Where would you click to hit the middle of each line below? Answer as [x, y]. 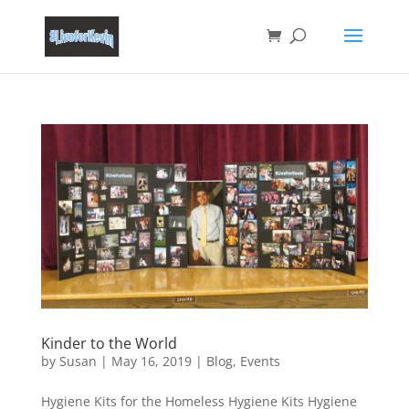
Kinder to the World [109, 343]
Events [260, 361]
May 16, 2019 [151, 361]
